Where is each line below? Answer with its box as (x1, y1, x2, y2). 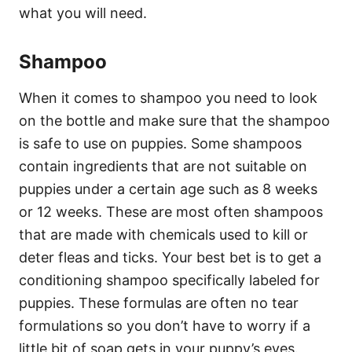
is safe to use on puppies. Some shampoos (19, 134, 302, 152)
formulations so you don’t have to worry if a (19, 317, 310, 334)
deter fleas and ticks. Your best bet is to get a (19, 248, 321, 266)
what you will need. (19, 4, 147, 21)
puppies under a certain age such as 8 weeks (19, 180, 317, 197)
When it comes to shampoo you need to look (19, 89, 317, 106)
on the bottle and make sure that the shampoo (19, 112, 330, 129)
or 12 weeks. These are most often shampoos (19, 203, 323, 220)
